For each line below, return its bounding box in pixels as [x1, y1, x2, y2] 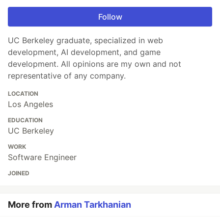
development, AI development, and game [8, 47, 161, 57]
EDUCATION [8, 116, 43, 124]
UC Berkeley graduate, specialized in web [8, 35, 163, 46]
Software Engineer [8, 152, 77, 163]
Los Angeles [8, 99, 53, 110]
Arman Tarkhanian [54, 199, 131, 210]
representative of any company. [8, 71, 126, 81]
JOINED [8, 169, 29, 177]
